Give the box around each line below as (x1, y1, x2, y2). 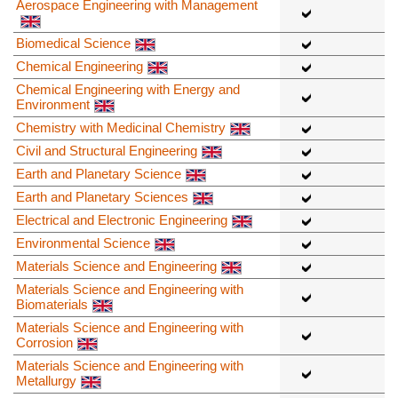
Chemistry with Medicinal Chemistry (16, 120, 226, 136)
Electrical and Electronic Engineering (16, 212, 227, 228)
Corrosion (16, 335, 73, 351)
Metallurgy (16, 373, 76, 389)
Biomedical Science (16, 36, 131, 52)
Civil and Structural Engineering (16, 143, 197, 159)
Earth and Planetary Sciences (16, 189, 188, 205)
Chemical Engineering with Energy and (16, 82, 240, 98)
